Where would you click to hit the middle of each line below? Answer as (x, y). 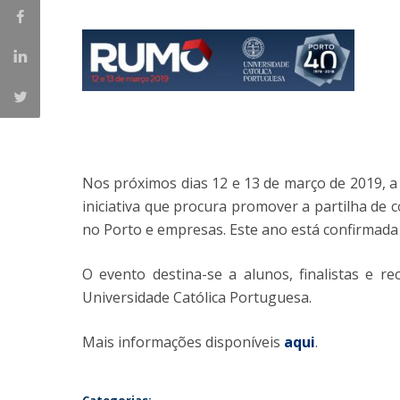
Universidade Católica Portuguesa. (197, 297)
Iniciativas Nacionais (160, 29)
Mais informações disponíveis (183, 342)
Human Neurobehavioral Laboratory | (229, 110)
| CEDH (110, 70)
